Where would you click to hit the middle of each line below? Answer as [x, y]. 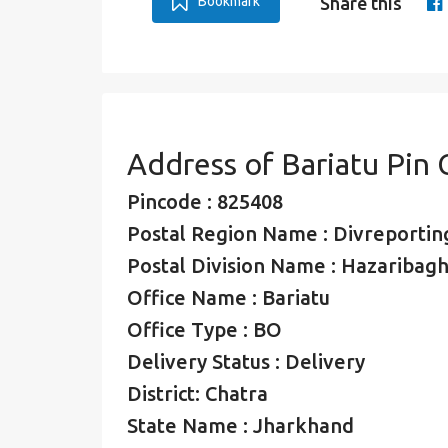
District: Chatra [197, 393]
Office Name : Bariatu [228, 297]
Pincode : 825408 [205, 201]
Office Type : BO [204, 329]
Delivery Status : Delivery [246, 361]
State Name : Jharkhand [240, 425]
